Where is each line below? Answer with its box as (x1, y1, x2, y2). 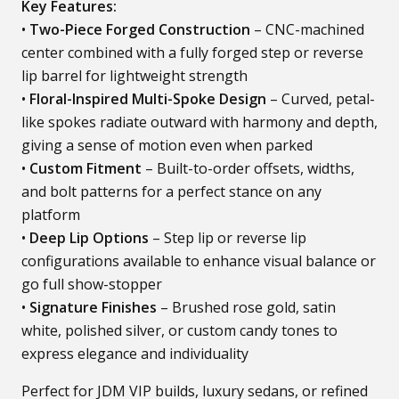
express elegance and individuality (21, 344, 248, 363)
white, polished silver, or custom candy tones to (21, 321, 338, 340)
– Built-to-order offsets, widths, (142, 159, 354, 178)
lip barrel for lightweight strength (21, 66, 248, 85)
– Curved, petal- (266, 89, 375, 109)
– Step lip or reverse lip (149, 228, 306, 248)
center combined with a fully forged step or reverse (21, 43, 363, 62)
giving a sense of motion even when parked (21, 135, 313, 155)
